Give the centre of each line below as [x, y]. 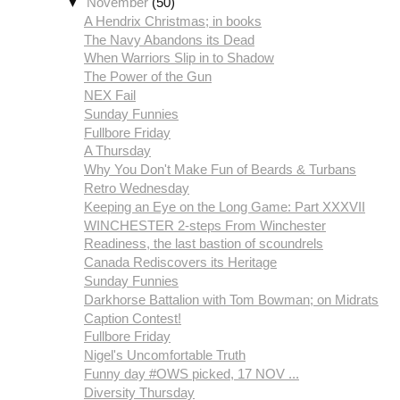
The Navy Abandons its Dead [169, 39]
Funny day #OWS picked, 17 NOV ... [192, 374]
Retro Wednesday [137, 188]
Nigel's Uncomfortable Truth [165, 355]
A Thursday [117, 151]
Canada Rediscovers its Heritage [180, 262]
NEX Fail [110, 96]
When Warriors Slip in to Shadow [179, 58]
